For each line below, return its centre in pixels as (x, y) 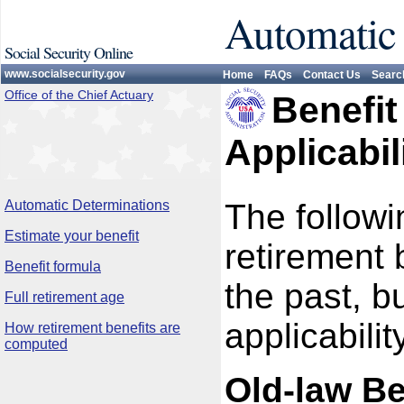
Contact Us (332, 75)
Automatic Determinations (87, 205)
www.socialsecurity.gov (65, 74)
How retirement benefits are (92, 328)
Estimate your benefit (72, 236)
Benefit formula (53, 266)
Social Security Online (69, 52)
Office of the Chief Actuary (79, 95)
